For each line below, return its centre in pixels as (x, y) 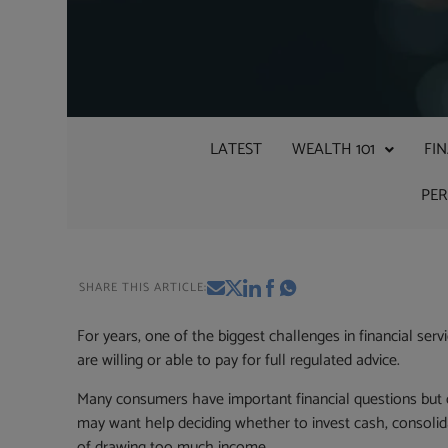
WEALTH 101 (333, 150)
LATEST (235, 150)
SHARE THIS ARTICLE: (143, 288)
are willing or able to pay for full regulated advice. (239, 361)
